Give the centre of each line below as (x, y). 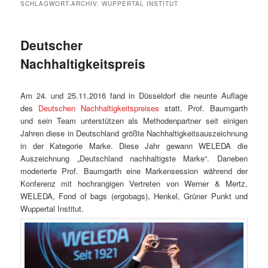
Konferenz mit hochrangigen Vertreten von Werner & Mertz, (134, 184)
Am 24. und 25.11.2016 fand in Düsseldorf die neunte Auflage (134, 96)
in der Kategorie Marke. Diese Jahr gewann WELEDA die (134, 146)
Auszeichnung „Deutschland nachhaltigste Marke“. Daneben (134, 159)
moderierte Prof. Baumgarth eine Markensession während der (134, 171)
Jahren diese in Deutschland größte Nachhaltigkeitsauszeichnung (134, 133)
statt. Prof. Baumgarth (203, 108)
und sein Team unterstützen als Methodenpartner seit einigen (134, 121)
